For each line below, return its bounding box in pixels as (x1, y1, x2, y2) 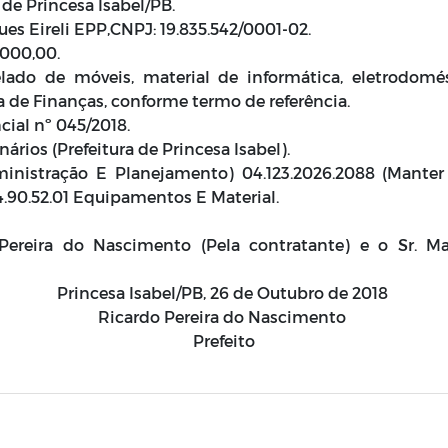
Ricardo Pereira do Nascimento (98, 307, 350, 326)
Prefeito (193, 331, 255, 350)
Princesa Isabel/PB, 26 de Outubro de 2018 (56, 283, 392, 302)
